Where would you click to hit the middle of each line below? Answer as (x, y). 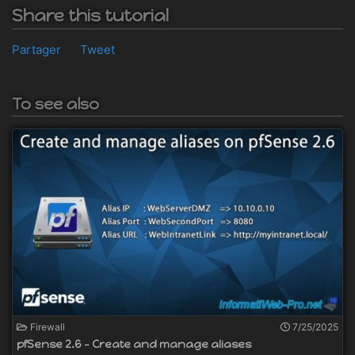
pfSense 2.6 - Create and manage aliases (134, 344)
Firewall (46, 326)
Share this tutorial (90, 16)
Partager (36, 50)
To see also (55, 104)
